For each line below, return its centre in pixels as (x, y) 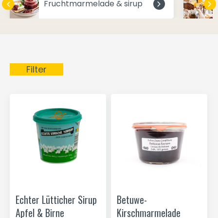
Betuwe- (132, 200)
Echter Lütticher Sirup (56, 200)
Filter (36, 69)
